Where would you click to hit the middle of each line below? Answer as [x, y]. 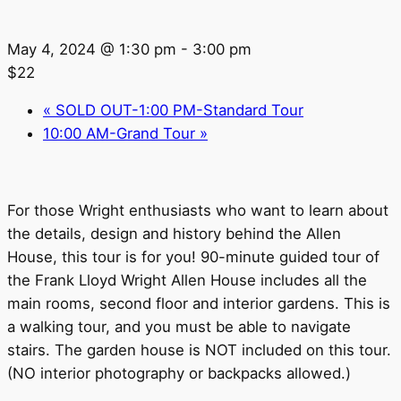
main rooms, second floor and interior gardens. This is [199, 304]
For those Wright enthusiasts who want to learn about [198, 211]
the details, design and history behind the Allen [174, 234]
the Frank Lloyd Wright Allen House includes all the [187, 281]
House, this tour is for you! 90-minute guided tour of [193, 257]
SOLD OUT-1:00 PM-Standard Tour [177, 111]
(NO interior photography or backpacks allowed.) [179, 374]
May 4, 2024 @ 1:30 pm [92, 49]
